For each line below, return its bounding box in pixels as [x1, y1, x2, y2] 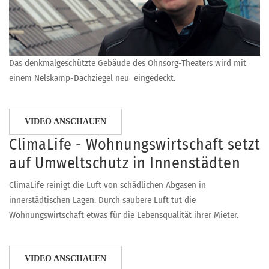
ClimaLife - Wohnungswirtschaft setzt [9, 134, 260, 154]
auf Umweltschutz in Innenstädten [9, 153, 240, 172]
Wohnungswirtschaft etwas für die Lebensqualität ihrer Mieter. [9, 209, 238, 220]
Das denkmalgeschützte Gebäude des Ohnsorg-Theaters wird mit [9, 57, 246, 68]
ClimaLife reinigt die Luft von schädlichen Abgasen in [9, 179, 206, 190]
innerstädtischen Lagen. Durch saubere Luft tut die [9, 194, 196, 205]
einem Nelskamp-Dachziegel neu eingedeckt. [9, 72, 175, 83]
